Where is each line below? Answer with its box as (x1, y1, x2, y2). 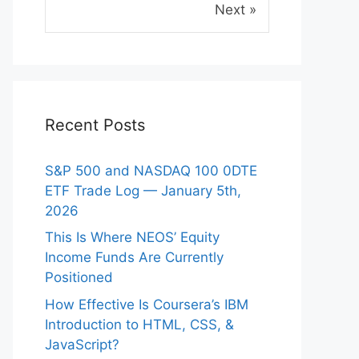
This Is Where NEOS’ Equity (45, 229, 220, 246)
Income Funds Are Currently (45, 249, 224, 266)
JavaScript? (45, 336, 119, 353)
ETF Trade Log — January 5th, (45, 182, 241, 199)
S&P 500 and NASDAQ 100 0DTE (45, 162, 257, 179)
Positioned (45, 269, 113, 286)
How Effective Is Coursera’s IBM (45, 296, 248, 313)
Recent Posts (45, 115, 145, 135)
